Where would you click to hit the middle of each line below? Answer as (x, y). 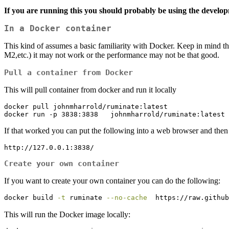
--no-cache (127, 198)
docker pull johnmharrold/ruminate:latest (86, 107)
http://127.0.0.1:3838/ (49, 148)
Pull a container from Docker (68, 73)
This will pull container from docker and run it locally (90, 90)
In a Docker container (58, 29)
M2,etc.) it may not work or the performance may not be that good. (112, 55)
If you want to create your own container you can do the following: (112, 181)
